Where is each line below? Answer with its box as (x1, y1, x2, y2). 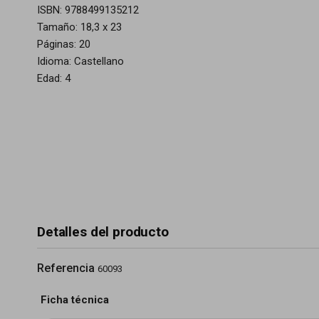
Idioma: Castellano (37, 55, 124, 68)
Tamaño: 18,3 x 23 (37, 21, 122, 33)
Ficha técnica (41, 293, 109, 306)
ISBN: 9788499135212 (37, 4, 139, 16)
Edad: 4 (37, 72, 70, 85)
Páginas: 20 (37, 38, 90, 51)
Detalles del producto (37, 224, 169, 240)
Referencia (37, 261, 95, 275)
